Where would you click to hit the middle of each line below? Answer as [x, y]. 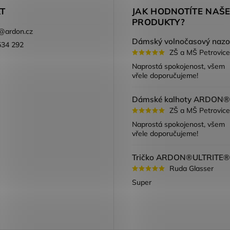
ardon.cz [19, 32]
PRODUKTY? [159, 22]
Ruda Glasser [191, 169]
